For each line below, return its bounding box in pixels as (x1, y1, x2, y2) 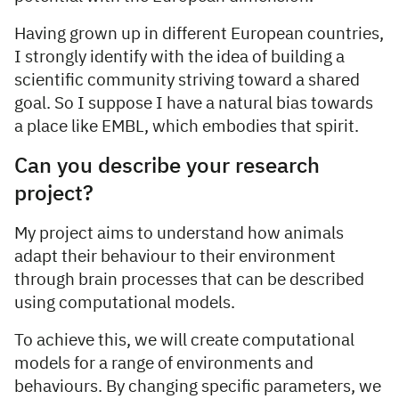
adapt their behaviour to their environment (14, 248, 336, 265)
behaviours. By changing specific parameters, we (14, 378, 381, 395)
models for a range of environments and (14, 354, 313, 372)
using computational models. (14, 294, 239, 312)
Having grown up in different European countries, (14, 25, 384, 43)
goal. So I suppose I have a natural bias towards (14, 94, 373, 112)
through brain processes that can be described (14, 271, 364, 289)
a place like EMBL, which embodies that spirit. (14, 118, 359, 135)
